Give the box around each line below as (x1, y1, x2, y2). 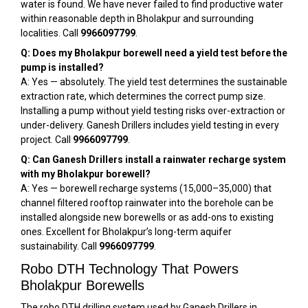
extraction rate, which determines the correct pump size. (21, 91, 265, 102)
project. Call (21, 134, 73, 145)
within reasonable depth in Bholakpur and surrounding (21, 13, 254, 24)
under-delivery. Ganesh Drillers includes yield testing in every (21, 120, 279, 131)
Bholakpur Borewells (21, 278, 144, 293)
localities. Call (21, 27, 80, 38)
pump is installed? (21, 62, 104, 73)
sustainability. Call (21, 241, 99, 252)
